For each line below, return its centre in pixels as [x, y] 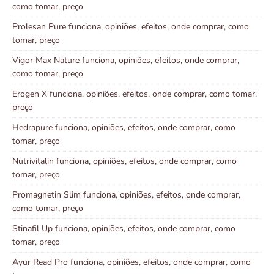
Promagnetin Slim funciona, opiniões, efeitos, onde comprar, [126, 195]
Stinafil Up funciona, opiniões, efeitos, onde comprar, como [124, 229]
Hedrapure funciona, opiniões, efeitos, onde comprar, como [124, 128]
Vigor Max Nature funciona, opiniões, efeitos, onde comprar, [126, 61]
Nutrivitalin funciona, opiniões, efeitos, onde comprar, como [124, 161]
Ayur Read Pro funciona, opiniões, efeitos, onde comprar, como [131, 262]
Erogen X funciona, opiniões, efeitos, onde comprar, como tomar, [135, 94]
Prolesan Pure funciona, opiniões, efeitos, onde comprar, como [131, 27]
